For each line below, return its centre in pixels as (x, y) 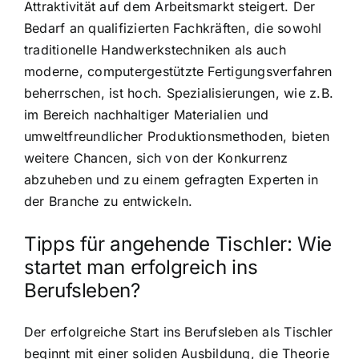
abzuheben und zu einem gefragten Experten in (171, 180)
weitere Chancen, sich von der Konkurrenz (156, 158)
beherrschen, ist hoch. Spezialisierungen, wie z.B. (179, 93)
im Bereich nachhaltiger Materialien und (147, 115)
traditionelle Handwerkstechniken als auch (155, 50)
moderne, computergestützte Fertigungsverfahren (178, 72)
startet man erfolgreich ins (141, 267)
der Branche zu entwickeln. (109, 202)
